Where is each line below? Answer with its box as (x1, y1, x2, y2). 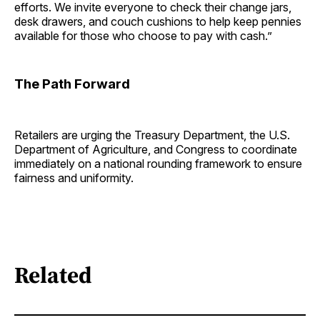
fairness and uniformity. (14, 170, 134, 185)
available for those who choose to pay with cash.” (14, 28, 272, 43)
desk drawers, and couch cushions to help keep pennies (14, 14, 301, 29)
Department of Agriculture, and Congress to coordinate (14, 141, 297, 156)
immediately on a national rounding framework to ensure (14, 156, 302, 171)
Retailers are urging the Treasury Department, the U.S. (14, 127, 290, 142)
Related (14, 259, 92, 291)
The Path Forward (14, 75, 130, 92)
